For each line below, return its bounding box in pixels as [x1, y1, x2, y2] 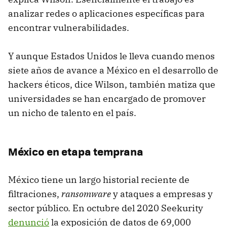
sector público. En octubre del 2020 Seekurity [8, 202, 203, 214]
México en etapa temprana [8, 143, 143, 159]
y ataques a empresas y [111, 187, 213, 200]
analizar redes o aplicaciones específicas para [8, 7, 205, 19]
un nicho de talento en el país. [8, 106, 136, 119]
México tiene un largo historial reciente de [8, 173, 190, 185]
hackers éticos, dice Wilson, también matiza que [8, 78, 215, 90]
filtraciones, [8, 187, 61, 200]
